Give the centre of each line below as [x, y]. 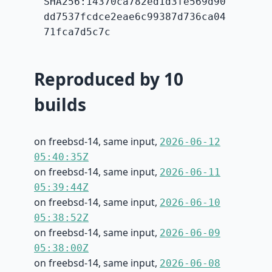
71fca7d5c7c [77, 32]
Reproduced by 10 [109, 79]
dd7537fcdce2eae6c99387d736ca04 [135, 17]
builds [60, 105]
